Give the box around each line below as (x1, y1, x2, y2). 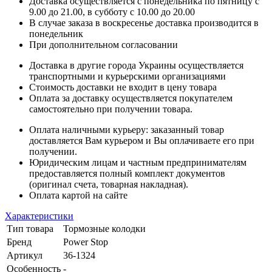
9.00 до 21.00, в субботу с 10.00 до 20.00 (29, 7, 195, 18)
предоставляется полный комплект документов (29, 168, 225, 179)
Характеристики (5, 211, 73, 222)
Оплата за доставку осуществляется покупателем (29, 93, 233, 104)
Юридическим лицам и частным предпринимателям (29, 157, 246, 168)
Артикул (7, 250, 42, 261)
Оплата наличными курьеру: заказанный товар (29, 124, 224, 135)
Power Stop (63, 237, 108, 248)
